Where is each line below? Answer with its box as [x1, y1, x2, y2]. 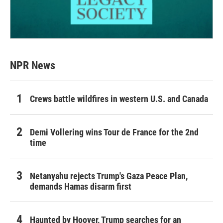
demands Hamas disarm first [30, 181, 131, 192]
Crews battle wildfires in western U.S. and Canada [30, 93, 208, 104]
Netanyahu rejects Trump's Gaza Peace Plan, [30, 170, 188, 181]
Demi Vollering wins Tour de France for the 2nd [30, 126, 199, 137]
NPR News [10, 59, 55, 72]
